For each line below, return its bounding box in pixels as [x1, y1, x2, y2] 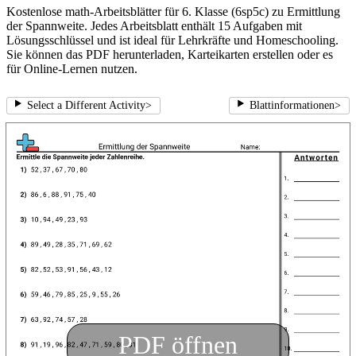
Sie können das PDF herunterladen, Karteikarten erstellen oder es [6, 48, 333, 62]
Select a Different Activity [26, 99, 145, 112]
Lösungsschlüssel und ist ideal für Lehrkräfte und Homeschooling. [6, 33, 339, 48]
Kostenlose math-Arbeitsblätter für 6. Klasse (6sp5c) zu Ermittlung [6, 5, 340, 19]
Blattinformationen [250, 99, 335, 112]
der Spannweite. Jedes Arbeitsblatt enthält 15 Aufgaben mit [6, 19, 302, 33]
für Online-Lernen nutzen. [6, 62, 137, 76]
